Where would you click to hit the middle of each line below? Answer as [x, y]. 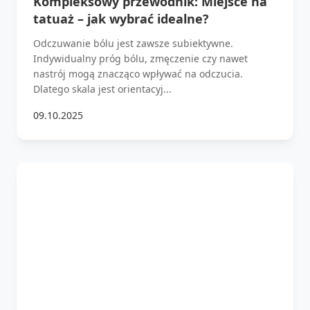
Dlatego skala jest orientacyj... [102, 89]
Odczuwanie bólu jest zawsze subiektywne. [133, 43]
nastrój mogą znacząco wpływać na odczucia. [138, 73]
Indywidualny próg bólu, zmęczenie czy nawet [140, 58]
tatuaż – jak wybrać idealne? [121, 18]
